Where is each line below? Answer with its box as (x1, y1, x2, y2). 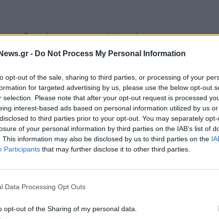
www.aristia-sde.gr (77, 31, 153, 42)
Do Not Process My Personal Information (35, 49, 186, 58)
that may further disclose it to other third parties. (40, 145, 190, 153)
